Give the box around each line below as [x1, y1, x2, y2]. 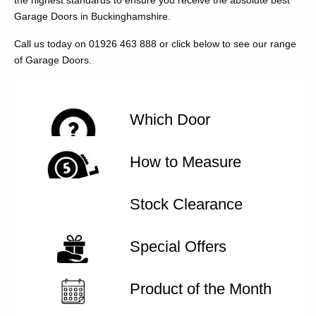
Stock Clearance [130, 195, 243, 214]
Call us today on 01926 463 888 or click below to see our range [14, 38, 296, 50]
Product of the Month [130, 280, 272, 298]
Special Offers [130, 238, 226, 256]
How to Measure [130, 153, 241, 171]
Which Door [130, 111, 210, 129]
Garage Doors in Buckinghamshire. [14, 11, 174, 23]
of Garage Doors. [14, 54, 92, 66]
